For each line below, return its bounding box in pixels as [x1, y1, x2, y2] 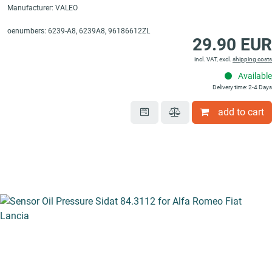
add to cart [218, 106, 264, 118]
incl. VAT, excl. [194, 56, 233, 63]
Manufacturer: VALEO [7, 4, 78, 13]
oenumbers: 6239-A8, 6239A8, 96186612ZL [7, 27, 150, 36]
